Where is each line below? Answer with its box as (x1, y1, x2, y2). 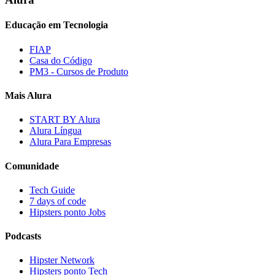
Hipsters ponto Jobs (29, 206, 106, 217)
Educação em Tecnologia (5, 20, 108, 31)
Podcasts (5, 231, 41, 242)
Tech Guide (29, 184, 75, 195)
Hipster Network (29, 255, 95, 266)
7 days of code (29, 195, 86, 206)
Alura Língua (29, 125, 82, 136)
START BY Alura (29, 114, 100, 125)
